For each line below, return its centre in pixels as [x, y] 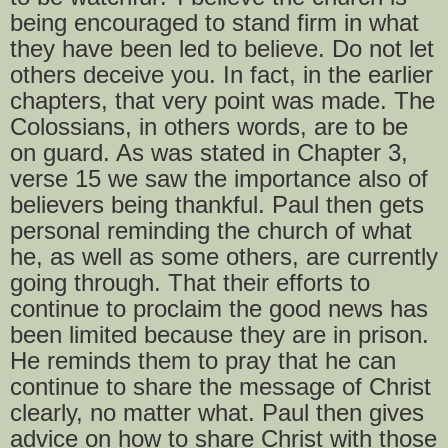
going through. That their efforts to [190, 283]
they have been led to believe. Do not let [222, 49]
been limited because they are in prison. [219, 335]
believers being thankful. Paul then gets [217, 205]
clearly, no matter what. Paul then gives [217, 413]
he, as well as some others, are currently [224, 257]
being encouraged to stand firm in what [214, 23]
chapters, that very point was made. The [222, 101]
